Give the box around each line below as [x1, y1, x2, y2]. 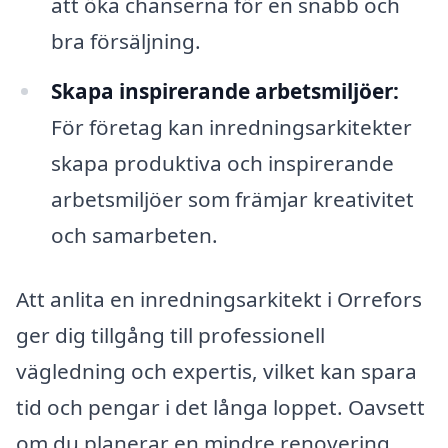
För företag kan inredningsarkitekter [50, 113, 412, 142]
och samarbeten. [50, 221, 218, 250]
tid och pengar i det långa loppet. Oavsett [16, 392, 425, 421]
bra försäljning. [50, 27, 201, 56]
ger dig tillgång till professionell [16, 320, 325, 349]
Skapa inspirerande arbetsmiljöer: [50, 77, 399, 106]
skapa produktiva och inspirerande [50, 149, 394, 178]
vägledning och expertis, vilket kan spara [16, 356, 417, 385]
